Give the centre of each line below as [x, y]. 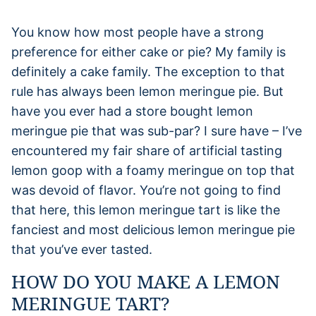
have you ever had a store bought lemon [132, 111]
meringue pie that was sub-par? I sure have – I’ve [157, 130]
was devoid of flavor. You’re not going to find [146, 190]
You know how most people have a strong [138, 32]
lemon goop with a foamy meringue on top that [153, 170]
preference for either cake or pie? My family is [148, 51]
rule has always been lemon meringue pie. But [147, 91]
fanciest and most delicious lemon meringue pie [153, 229]
